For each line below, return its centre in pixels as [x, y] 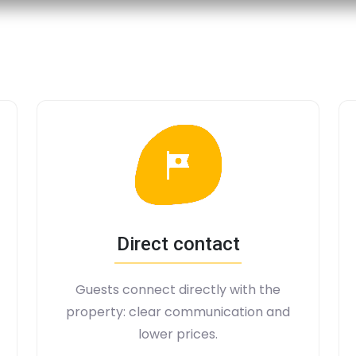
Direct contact [178, 244]
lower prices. [178, 334]
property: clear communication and [178, 312]
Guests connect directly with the [178, 290]
